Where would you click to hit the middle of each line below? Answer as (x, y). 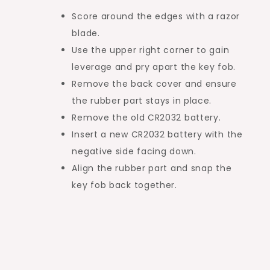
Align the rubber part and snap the (152, 168)
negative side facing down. (134, 151)
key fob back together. (124, 185)
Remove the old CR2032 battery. (146, 117)
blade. (86, 33)
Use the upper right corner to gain (151, 50)
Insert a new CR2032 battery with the (157, 134)
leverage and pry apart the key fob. (154, 67)
